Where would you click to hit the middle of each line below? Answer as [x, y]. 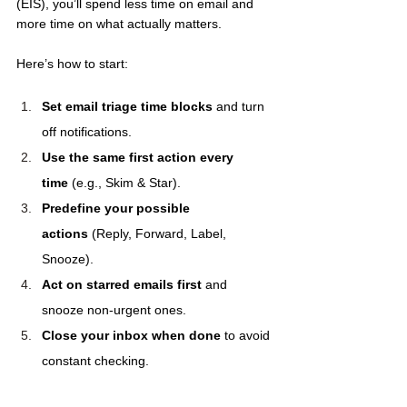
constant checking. [95, 361]
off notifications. [87, 132]
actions [65, 234]
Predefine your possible [118, 208]
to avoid [247, 336]
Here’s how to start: [72, 64]
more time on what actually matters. [119, 24]
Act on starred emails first [122, 285]
